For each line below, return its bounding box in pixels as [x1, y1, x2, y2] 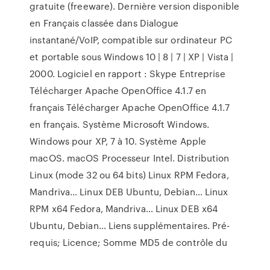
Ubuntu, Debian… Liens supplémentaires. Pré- [30, 219, 230, 232]
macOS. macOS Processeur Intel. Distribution [30, 151, 230, 165]
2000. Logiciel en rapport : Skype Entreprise [30, 67, 225, 80]
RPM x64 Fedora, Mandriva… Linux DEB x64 [30, 202, 218, 215]
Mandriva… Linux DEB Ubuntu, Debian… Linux [30, 185, 228, 198]
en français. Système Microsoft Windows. [30, 118, 210, 131]
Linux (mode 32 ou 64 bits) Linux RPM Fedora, [30, 168, 229, 181]
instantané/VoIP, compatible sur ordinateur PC [30, 33, 232, 46]
